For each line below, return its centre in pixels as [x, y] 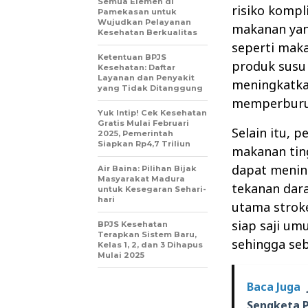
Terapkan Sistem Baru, [147, 235]
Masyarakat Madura [141, 179]
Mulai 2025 [121, 255]
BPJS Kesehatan [133, 224]
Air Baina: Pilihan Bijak [147, 169]
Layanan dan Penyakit [146, 78]
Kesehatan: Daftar [136, 68]
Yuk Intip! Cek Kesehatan [152, 113]
